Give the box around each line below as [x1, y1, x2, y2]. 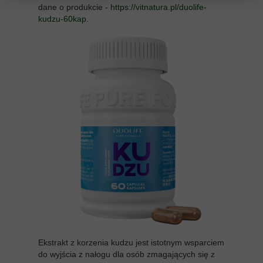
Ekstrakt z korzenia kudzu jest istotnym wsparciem [38, 237, 224, 247]
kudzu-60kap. [38, 14, 89, 23]
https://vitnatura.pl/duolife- [110, 2, 207, 12]
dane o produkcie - [38, 2, 110, 12]
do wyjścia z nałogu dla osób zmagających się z [38, 249, 215, 259]
